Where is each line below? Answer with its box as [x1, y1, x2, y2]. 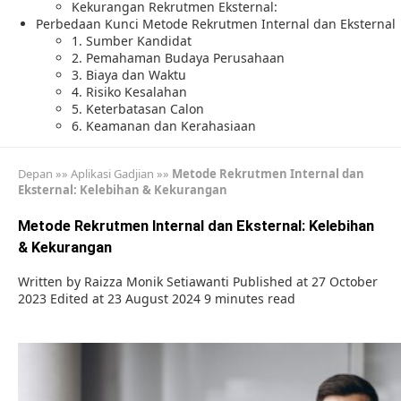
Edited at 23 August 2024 [50, 290, 200, 308]
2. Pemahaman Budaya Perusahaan [72, 49, 285, 66]
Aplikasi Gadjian [71, 166, 154, 182]
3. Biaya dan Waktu [72, 66, 186, 83]
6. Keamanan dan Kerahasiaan [72, 117, 256, 134]
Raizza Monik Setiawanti [84, 273, 229, 291]
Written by [18, 273, 84, 291]
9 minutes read [204, 290, 295, 308]
